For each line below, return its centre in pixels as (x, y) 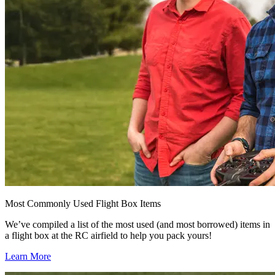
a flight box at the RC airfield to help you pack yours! (108, 236)
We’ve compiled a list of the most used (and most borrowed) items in (137, 225)
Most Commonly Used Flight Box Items (83, 204)
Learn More (28, 257)
